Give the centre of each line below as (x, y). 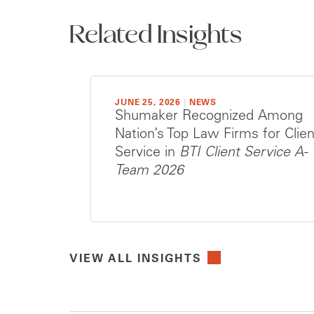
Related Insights (156, 36)
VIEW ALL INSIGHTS (136, 259)
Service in (148, 153)
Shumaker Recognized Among (209, 117)
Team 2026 (150, 171)
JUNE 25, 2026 (148, 103)
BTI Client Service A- (244, 153)
